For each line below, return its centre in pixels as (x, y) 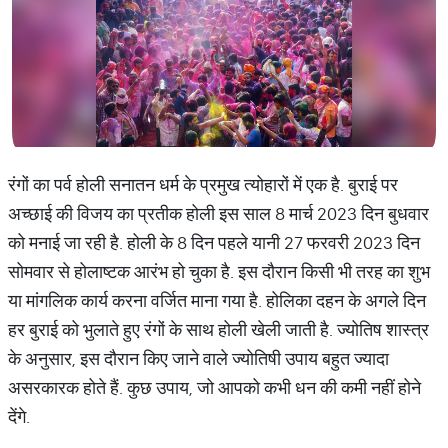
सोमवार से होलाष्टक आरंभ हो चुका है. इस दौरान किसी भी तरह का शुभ (219, 271)
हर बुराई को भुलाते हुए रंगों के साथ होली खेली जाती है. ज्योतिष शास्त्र (218, 329)
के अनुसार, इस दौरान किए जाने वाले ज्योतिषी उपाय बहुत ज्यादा (198, 358)
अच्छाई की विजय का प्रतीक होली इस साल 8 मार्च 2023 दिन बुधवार (218, 213)
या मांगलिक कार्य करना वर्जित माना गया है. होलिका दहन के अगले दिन (217, 300)
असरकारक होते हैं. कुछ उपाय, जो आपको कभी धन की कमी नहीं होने (214, 387)
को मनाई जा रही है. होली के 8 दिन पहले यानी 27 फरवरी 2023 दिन (214, 242)
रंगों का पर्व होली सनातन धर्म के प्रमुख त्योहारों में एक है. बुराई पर (203, 184)
